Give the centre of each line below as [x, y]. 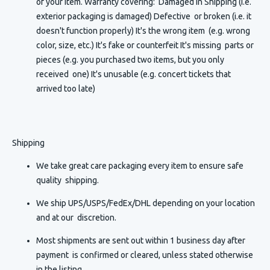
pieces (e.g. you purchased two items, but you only [130, 59]
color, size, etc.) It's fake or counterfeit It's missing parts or [145, 45]
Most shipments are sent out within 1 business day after [141, 240]
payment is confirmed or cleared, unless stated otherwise [145, 255]
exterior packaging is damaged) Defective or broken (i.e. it [144, 16]
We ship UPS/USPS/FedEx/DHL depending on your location [146, 203]
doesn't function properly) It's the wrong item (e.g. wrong [143, 30]
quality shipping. [67, 180]
